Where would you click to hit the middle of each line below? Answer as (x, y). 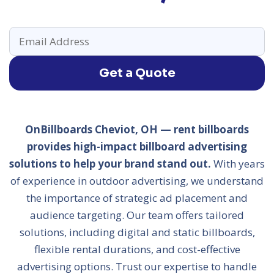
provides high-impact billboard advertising (137, 146)
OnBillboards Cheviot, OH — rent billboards (137, 129)
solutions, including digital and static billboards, (137, 232)
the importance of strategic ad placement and (137, 198)
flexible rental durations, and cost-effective (137, 249)
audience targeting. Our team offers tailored (137, 215)
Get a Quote (137, 73)
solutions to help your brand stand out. (110, 164)
